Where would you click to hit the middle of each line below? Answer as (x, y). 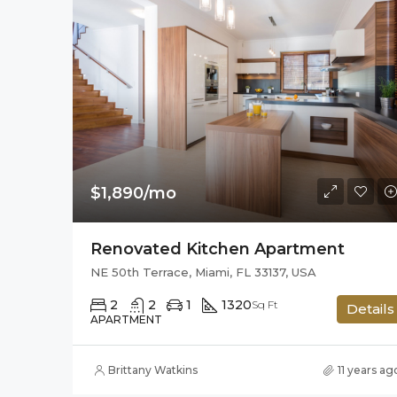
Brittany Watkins (153, 370)
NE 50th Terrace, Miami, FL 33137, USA (203, 272)
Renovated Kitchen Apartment (218, 249)
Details (370, 309)
